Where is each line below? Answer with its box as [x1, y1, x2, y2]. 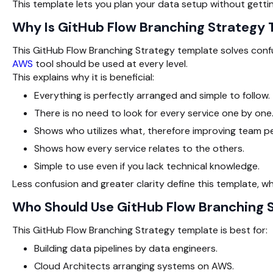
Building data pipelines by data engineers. [34, 241, 218, 255]
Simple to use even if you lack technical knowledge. [34, 159, 260, 172]
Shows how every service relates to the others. [34, 141, 244, 155]
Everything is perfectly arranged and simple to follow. [34, 88, 270, 102]
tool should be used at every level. [33, 57, 188, 70]
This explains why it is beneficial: [12, 70, 154, 83]
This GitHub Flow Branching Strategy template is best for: [12, 223, 268, 236]
